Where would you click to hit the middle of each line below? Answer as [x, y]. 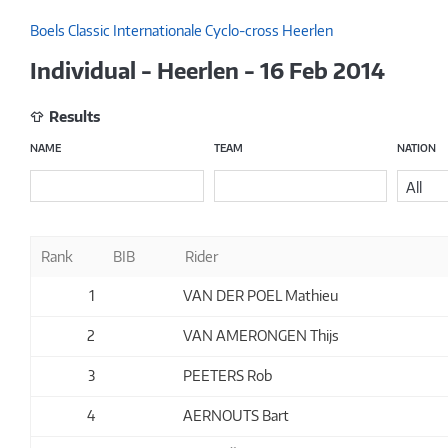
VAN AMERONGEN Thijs [261, 335]
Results [74, 116]
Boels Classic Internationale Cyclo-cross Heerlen [181, 30]
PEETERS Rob [228, 375]
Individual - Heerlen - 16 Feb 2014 [207, 70]
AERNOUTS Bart [236, 415]
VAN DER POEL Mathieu [261, 295]
